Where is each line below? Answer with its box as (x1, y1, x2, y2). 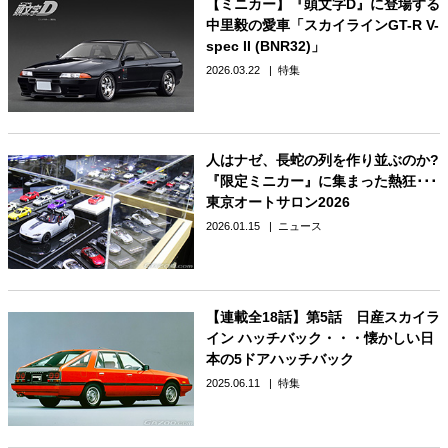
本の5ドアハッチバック (205, 351, 354, 368)
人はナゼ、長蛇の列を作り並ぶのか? (205, 152, 439, 169)
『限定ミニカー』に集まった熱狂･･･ (205, 173, 437, 190)
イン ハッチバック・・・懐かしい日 (205, 330, 434, 347)
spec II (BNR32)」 (205, 37, 325, 54)
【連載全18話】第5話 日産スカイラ (205, 309, 440, 326)
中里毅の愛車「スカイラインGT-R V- (205, 16, 439, 33)
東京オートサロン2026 (205, 194, 350, 211)
